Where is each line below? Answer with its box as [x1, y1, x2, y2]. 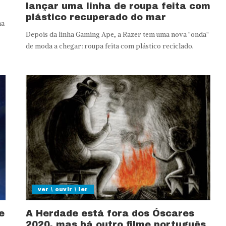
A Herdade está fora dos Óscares [25, 208, 194, 219]
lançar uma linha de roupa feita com [25, 1, 210, 12]
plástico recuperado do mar [25, 12, 166, 23]
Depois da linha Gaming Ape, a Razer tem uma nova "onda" [25, 30, 209, 39]
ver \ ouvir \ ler [37, 186, 88, 193]
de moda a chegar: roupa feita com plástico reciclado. [25, 42, 194, 51]
